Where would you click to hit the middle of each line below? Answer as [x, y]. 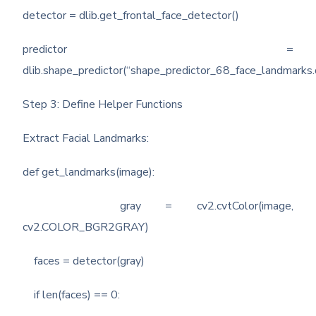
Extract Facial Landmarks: [86, 139]
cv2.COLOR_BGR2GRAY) [86, 227]
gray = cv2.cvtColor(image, [158, 206]
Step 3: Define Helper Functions [103, 105]
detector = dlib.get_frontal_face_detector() [131, 16]
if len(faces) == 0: [72, 295]
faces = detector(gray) [84, 261]
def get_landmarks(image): [89, 172]
